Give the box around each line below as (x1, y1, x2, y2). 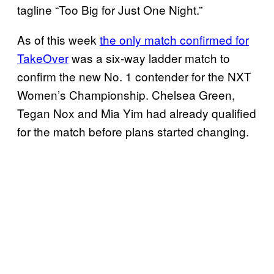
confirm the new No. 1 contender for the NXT (17, 67, 251, 84)
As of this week (17, 31, 100, 48)
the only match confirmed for (100, 31, 249, 48)
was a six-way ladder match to (68, 49, 230, 66)
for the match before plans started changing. (17, 122, 249, 139)
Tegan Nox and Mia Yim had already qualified (17, 104, 256, 121)
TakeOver (17, 49, 68, 66)
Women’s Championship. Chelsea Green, (17, 86, 235, 103)
